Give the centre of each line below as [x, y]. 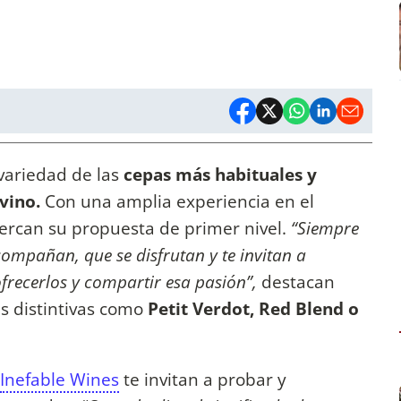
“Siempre [325, 228]
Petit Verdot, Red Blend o [253, 309]
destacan [296, 282]
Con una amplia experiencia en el [177, 201]
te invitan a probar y [203, 380]
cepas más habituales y [220, 175]
